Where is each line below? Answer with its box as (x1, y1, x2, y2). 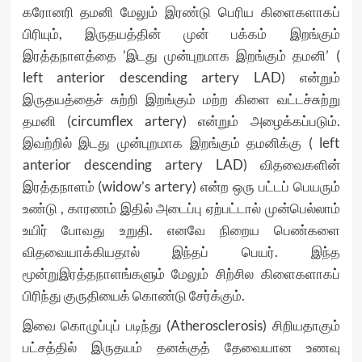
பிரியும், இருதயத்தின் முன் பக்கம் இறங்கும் (22, 25, 340, 42)
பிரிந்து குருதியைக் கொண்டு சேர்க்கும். (22, 287, 245, 304)
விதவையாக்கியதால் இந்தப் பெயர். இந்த (22, 243, 340, 260)
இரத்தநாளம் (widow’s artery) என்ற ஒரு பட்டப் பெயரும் (22, 178, 340, 195)
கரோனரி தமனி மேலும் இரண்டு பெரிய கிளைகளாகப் (22, 3, 340, 20)
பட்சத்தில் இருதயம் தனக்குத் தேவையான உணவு (22, 339, 340, 356)
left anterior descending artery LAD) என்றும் (22, 69, 340, 86)
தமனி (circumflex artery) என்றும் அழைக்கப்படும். (22, 112, 340, 129)
